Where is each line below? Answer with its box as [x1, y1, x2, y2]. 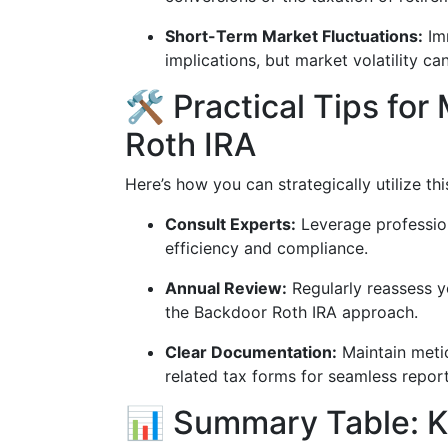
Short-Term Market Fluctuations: [165, 26, 423, 46]
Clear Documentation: [165, 342, 337, 362]
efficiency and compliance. [165, 238, 368, 258]
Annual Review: [165, 278, 287, 298]
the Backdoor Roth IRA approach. [165, 302, 418, 322]
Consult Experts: [165, 214, 296, 234]
